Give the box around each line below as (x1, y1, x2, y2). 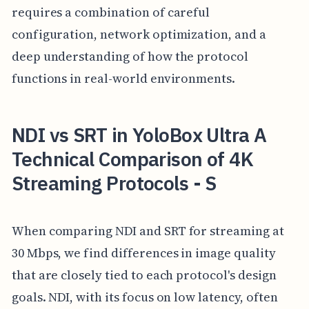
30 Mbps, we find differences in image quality (11, 243, 276, 261)
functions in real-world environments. (11, 69, 236, 87)
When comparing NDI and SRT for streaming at (11, 221, 284, 239)
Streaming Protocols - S (11, 170, 217, 196)
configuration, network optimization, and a (11, 25, 266, 43)
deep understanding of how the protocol (11, 47, 248, 65)
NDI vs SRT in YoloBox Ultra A (11, 121, 267, 148)
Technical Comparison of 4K (11, 146, 254, 172)
